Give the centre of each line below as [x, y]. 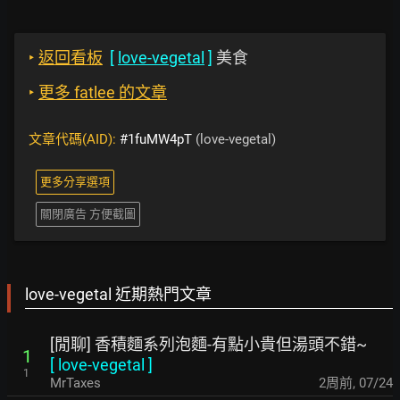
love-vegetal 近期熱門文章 [118, 294]
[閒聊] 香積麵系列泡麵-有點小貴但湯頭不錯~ [208, 344]
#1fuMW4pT [156, 139]
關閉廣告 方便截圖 [88, 214]
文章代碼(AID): [74, 139]
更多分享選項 [75, 182]
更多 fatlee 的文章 [103, 92]
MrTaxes [75, 383]
